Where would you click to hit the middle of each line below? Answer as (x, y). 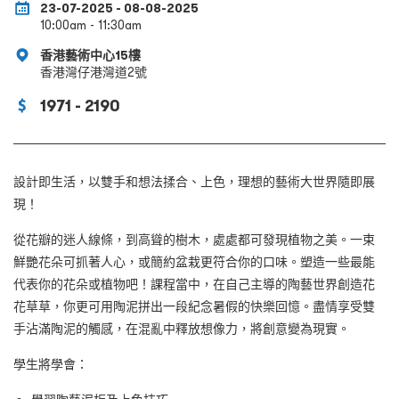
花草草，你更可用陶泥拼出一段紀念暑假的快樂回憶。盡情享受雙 (194, 307)
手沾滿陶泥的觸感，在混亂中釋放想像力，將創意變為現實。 (182, 329)
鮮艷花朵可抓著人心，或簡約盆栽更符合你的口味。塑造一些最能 (194, 262)
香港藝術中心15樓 (90, 56)
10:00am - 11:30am (91, 25)
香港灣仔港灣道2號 (94, 73)
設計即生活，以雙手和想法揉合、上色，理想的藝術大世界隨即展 (194, 182)
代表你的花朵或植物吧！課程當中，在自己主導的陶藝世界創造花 (194, 285)
